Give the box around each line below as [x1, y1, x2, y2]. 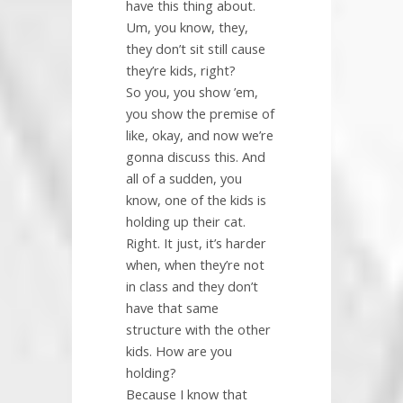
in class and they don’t [126, 277, 258, 296]
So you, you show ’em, [126, 83, 258, 102]
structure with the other [126, 320, 271, 339]
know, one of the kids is [126, 191, 266, 210]
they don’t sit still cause [126, 40, 265, 58]
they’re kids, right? [126, 61, 236, 80]
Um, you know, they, [126, 18, 248, 37]
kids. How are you [126, 342, 232, 361]
